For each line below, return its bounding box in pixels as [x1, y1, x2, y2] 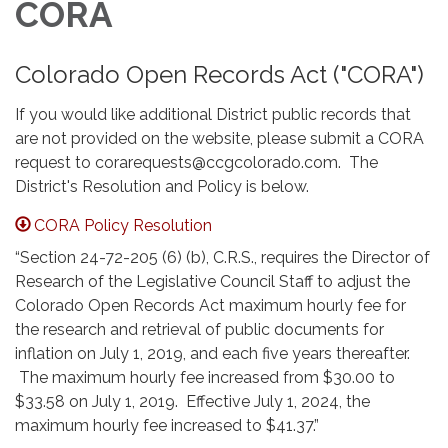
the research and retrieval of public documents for [15, 320, 384, 339]
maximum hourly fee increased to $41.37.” [15, 416, 327, 435]
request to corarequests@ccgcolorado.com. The [15, 153, 378, 172]
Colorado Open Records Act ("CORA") [15, 60, 424, 89]
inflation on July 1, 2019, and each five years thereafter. [15, 344, 410, 363]
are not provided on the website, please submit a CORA [15, 129, 424, 148]
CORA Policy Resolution [34, 216, 213, 235]
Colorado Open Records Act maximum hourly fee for [15, 296, 406, 315]
